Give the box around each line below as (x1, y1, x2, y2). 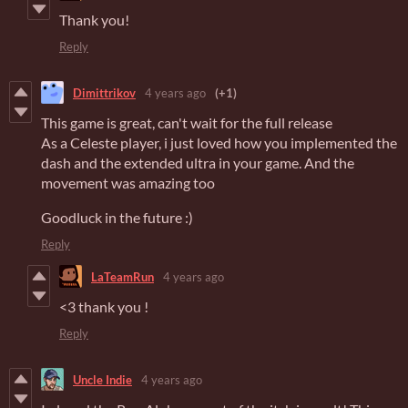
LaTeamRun (91, 269, 154, 284)
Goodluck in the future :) (41, 209, 193, 227)
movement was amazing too (41, 174, 215, 192)
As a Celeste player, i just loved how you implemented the (41, 134, 397, 152)
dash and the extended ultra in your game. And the (41, 154, 354, 172)
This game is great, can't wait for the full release (41, 114, 332, 132)
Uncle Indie (73, 372, 132, 387)
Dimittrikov (73, 85, 136, 100)
